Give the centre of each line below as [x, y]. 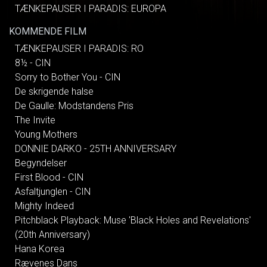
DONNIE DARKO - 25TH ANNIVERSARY [96, 149]
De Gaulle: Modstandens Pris [74, 106]
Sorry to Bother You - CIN [68, 77]
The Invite [35, 120]
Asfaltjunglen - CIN [53, 192]
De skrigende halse [54, 91]
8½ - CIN [33, 63]
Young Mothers [46, 134]
